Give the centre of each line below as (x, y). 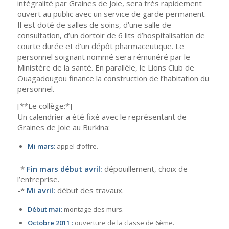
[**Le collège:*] (44, 106)
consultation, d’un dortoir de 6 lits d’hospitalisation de (111, 35)
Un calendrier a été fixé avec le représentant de (102, 117)
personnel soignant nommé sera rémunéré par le (104, 56)
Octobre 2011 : (50, 223)
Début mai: (45, 209)
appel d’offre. (76, 146)
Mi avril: (40, 190)
